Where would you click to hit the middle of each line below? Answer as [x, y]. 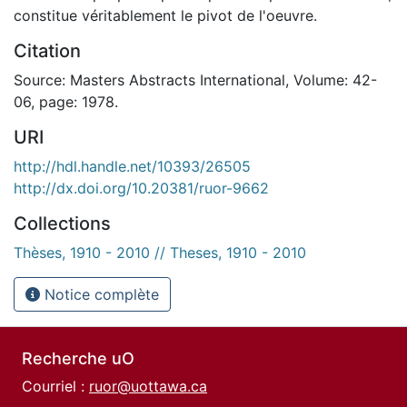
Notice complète [99, 294]
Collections [62, 223]
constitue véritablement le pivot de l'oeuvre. [165, 15]
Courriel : [55, 386]
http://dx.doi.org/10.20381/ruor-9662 [141, 188]
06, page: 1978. [66, 101]
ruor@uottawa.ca [148, 386]
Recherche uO [78, 358]
